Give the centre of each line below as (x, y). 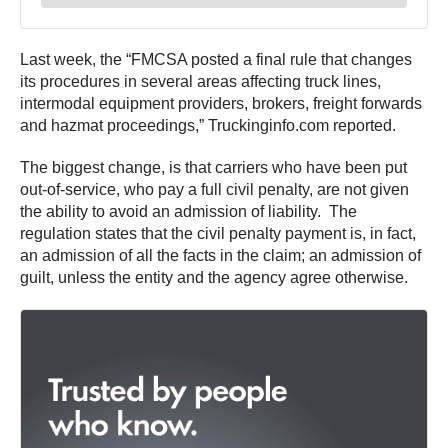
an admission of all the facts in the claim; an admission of (220, 256)
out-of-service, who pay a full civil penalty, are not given (214, 190)
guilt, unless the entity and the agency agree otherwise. (214, 278)
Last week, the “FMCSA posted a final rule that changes (216, 60)
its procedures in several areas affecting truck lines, (200, 82)
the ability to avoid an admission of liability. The (188, 212)
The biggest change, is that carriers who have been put (213, 168)
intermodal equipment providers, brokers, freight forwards (221, 104)
